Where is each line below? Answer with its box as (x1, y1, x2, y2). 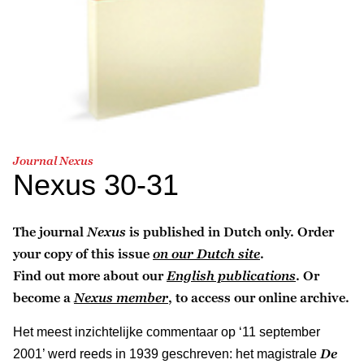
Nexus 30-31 (13, 167, 179, 201)
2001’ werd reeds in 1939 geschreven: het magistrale (13, 346, 320, 361)
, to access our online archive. (168, 289, 349, 305)
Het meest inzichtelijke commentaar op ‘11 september (13, 324, 320, 339)
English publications (167, 267, 296, 283)
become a (13, 289, 74, 305)
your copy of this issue (13, 245, 153, 261)
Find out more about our (13, 267, 167, 283)
